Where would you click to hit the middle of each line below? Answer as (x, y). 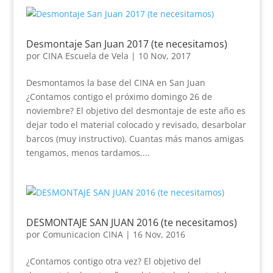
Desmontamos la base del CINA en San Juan (115, 83)
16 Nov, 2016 (159, 234)
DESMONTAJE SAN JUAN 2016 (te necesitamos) (131, 222)
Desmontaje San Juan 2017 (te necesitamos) (126, 44)
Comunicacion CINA (83, 234)
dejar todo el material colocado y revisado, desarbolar (136, 125)
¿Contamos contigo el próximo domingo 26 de (119, 97)
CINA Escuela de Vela (85, 56)
